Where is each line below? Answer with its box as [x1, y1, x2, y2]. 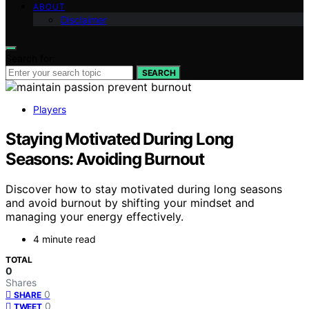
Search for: [6, 52, 55, 64]
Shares [6, 277, 37, 289]
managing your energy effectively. [6, 210, 183, 224]
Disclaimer [61, 13, 107, 26]
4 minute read [33, 233, 96, 246]
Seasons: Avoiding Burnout [6, 148, 205, 169]
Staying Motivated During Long [6, 128, 234, 149]
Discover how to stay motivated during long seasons [6, 182, 282, 197]
